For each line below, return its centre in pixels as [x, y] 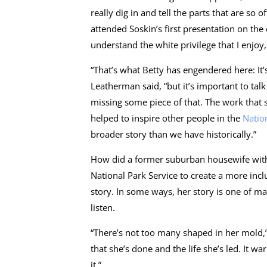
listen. [103, 207]
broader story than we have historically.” [173, 134]
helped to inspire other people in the [167, 118]
